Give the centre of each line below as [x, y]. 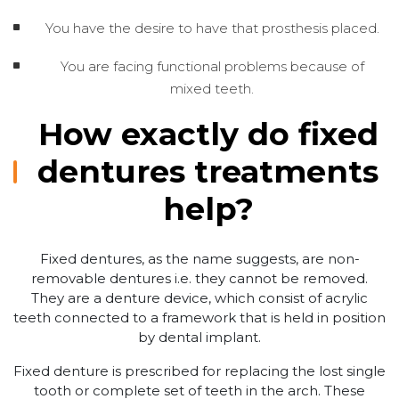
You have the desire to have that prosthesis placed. [212, 28]
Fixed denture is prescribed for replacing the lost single [199, 370]
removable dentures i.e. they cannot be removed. [199, 278]
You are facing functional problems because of [212, 66]
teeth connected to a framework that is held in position [199, 317]
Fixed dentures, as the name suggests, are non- [199, 258]
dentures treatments [208, 171]
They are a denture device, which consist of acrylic [199, 297]
